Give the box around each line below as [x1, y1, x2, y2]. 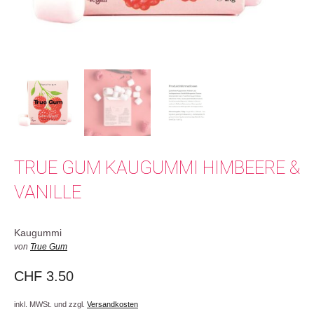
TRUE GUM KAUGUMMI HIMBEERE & [14, 157, 300, 178]
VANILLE [14, 182, 81, 203]
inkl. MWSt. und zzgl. [14, 299, 87, 308]
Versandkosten [87, 299, 138, 308]
